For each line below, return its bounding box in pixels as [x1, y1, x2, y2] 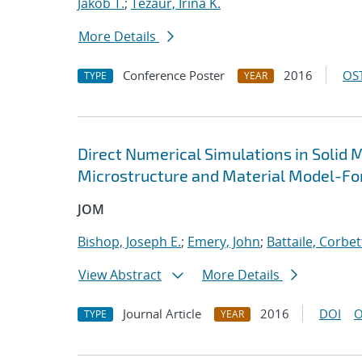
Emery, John [187, 233, 260, 250]
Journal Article [123, 305, 201, 322]
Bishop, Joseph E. [78, 233, 181, 250]
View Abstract [78, 266, 162, 284]
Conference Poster [123, 67, 225, 83]
